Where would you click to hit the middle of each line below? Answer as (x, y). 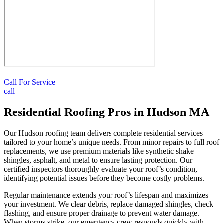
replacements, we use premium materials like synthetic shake (99, 151)
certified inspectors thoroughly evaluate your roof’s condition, (101, 169)
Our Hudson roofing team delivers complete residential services (103, 133)
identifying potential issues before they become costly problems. (104, 178)
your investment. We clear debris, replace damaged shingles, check (109, 204)
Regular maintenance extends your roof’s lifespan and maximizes (106, 195)
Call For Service (30, 82)
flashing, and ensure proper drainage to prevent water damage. (102, 213)
